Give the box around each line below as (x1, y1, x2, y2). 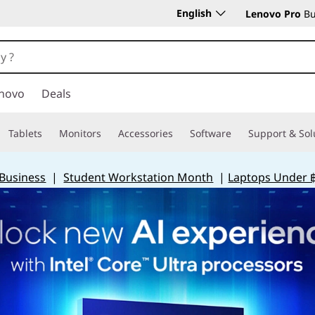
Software (190, 127, 231, 140)
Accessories (118, 127, 173, 140)
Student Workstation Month (63, 169, 214, 185)
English (176, 6, 212, 20)
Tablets (8, 127, 42, 140)
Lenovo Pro (245, 7, 301, 20)
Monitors (59, 127, 101, 140)
